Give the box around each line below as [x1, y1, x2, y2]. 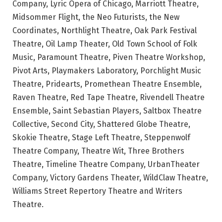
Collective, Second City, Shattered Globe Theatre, [12, 119, 190, 129]
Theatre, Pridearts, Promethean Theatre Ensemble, [12, 79, 202, 89]
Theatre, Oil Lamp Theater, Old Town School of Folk [12, 39, 197, 49]
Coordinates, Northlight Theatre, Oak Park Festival [12, 25, 197, 35]
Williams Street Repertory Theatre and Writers [12, 186, 182, 196]
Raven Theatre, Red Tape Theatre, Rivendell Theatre [12, 92, 205, 102]
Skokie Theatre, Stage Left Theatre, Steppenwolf [12, 132, 190, 142]
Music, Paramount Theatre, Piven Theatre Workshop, [12, 52, 205, 62]
